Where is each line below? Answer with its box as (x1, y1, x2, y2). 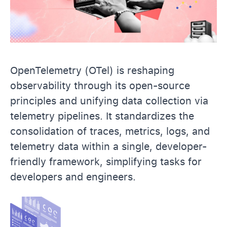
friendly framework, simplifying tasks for (10, 155, 202, 168)
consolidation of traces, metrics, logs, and (10, 125, 210, 137)
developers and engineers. (10, 170, 139, 183)
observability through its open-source (10, 79, 190, 92)
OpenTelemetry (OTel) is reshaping (10, 64, 174, 77)
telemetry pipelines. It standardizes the (10, 109, 194, 122)
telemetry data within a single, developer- (10, 140, 207, 153)
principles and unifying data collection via (10, 94, 208, 107)
